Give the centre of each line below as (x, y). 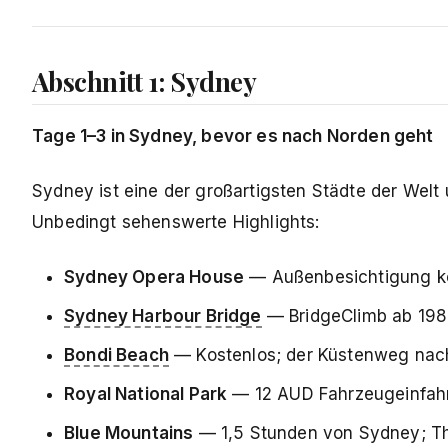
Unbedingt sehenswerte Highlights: (176, 222)
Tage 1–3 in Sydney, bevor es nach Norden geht (233, 136)
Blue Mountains (129, 433)
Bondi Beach (116, 355)
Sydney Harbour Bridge (163, 316)
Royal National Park (146, 394)
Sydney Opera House (154, 277)
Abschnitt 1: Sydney (144, 82)
